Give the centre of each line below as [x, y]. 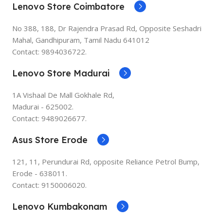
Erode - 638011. [40, 173]
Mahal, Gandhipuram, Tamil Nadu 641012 [81, 40]
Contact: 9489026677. [49, 118]
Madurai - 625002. [43, 106]
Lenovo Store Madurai [61, 73]
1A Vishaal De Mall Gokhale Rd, [63, 95]
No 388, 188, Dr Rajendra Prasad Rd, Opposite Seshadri [107, 28]
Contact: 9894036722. [49, 51]
